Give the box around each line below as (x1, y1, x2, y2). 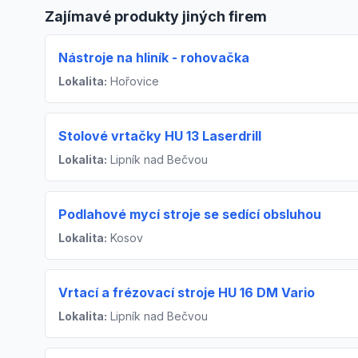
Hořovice (107, 74, 159, 88)
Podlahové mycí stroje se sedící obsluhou (58, 205, 321, 222)
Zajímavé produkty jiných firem (45, 7, 267, 25)
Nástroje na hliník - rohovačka (58, 49, 249, 66)
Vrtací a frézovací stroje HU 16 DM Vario (58, 284, 315, 300)
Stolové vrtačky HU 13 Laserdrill (58, 127, 261, 144)
